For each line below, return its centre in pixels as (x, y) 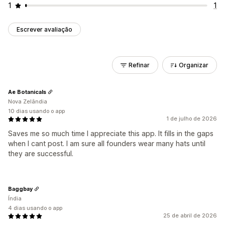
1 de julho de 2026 (192, 119)
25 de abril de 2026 (190, 215)
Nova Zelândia (28, 101)
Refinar (139, 65)
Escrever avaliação (44, 29)
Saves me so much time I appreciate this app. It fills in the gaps (111, 133)
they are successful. (41, 153)
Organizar (194, 65)
